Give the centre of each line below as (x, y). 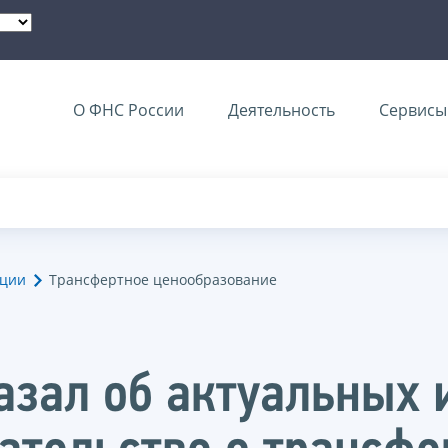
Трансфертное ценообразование (163, 280)
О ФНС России (128, 110)
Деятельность (281, 110)
